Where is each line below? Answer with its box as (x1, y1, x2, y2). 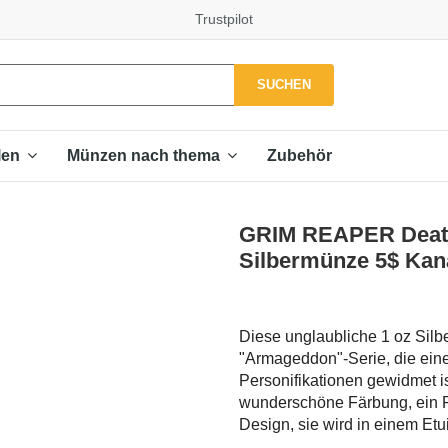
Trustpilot (195, 11, 253, 27)
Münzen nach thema (67, 147, 224, 165)
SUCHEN (256, 76, 311, 92)
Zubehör (267, 146, 332, 164)
